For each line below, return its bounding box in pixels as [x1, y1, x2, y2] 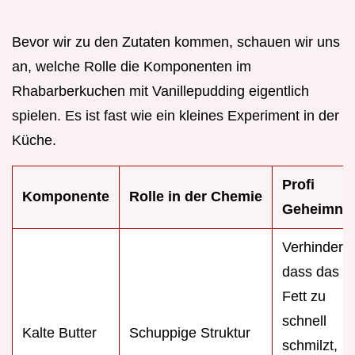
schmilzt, [282, 337, 338, 353]
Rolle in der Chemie [129, 188, 262, 204]
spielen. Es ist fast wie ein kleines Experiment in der [12, 107, 339, 124]
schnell [282, 312, 326, 329]
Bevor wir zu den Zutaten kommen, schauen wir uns [12, 33, 340, 50]
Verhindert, [282, 239, 351, 255]
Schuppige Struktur [129, 324, 250, 341]
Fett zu [282, 288, 326, 304]
